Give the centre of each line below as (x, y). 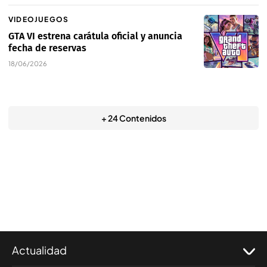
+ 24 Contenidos (133, 118)
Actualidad (39, 250)
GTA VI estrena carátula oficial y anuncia (95, 36)
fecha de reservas (47, 48)
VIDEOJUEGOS (39, 20)
